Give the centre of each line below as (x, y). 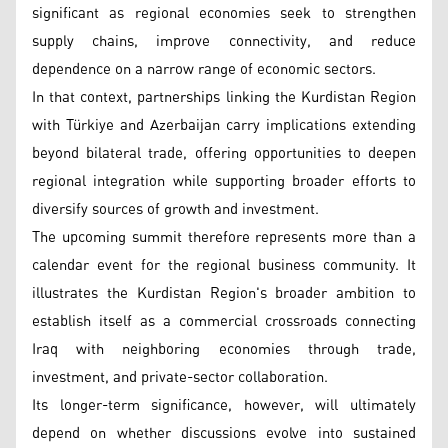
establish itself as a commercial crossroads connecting (224, 321)
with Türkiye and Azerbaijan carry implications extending (224, 125)
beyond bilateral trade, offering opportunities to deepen (224, 153)
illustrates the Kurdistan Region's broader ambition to (224, 293)
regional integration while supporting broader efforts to (224, 181)
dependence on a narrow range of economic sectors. (204, 69)
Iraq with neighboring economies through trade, (224, 349)
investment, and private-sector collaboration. (180, 377)
